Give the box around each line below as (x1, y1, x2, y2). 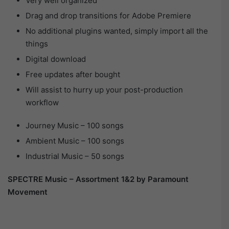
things (26, 38, 48, 49)
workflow (26, 97, 59, 107)
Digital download (26, 54, 86, 64)
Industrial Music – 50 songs (26, 151, 124, 161)
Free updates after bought (26, 69, 120, 79)
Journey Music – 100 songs (26, 120, 124, 130)
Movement (8, 187, 48, 197)
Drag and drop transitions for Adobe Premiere (26, 10, 191, 20)
